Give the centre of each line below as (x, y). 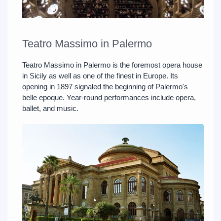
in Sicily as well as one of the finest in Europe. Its (100, 76)
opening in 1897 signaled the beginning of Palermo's (105, 87)
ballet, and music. (50, 109)
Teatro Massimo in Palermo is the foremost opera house (112, 65)
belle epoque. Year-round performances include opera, (109, 98)
